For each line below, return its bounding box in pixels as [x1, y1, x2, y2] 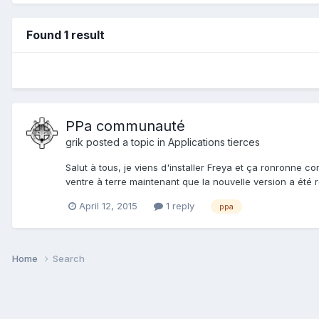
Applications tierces [168, 135, 260, 148]
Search [53, 252, 85, 264]
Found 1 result [26, 27, 105, 42]
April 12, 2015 [79, 199, 137, 211]
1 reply [163, 199, 194, 211]
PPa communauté [66, 117, 185, 135]
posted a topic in [83, 135, 168, 148]
